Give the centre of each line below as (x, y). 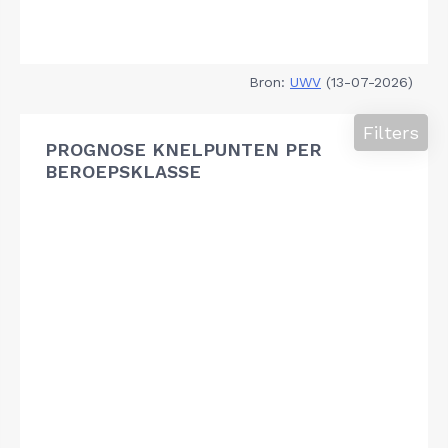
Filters (391, 132)
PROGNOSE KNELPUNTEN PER (183, 149)
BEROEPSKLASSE (123, 171)
